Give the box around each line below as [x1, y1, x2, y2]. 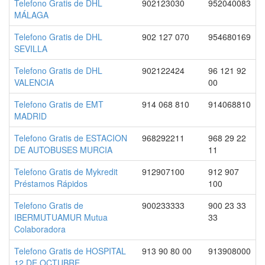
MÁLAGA [14, 9, 49, 21]
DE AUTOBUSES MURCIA [14, 144, 112, 156]
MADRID [14, 110, 47, 122]
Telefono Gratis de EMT [14, 98, 104, 110]
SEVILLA [14, 43, 47, 54]
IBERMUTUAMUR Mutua [14, 211, 108, 223]
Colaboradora [14, 223, 66, 235]
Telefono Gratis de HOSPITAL [14, 245, 126, 257]
